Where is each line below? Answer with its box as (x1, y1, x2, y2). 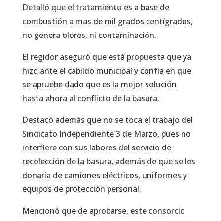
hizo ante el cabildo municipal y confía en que (22, 65, 191, 76)
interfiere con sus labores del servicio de (22, 142, 171, 153)
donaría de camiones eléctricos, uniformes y (22, 169, 187, 181)
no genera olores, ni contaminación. (22, 29, 156, 40)
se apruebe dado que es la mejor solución (22, 78, 177, 90)
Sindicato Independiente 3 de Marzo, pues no (22, 128, 191, 139)
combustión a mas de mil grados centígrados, (22, 15, 193, 27)
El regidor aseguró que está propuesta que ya (22, 51, 191, 62)
